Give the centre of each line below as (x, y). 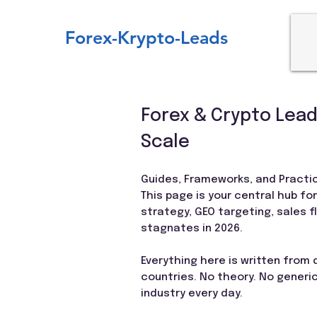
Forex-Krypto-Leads (146, 38)
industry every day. (192, 294)
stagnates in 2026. (192, 229)
